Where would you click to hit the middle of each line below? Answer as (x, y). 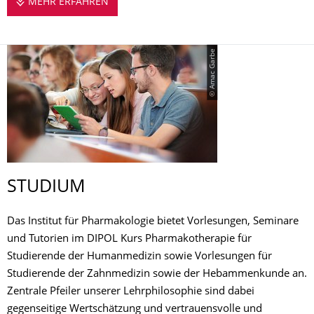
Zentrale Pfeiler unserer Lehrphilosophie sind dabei (131, 292)
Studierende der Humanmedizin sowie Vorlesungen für (139, 257)
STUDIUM (46, 188)
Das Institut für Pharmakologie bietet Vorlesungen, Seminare (153, 222)
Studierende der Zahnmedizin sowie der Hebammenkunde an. (157, 274)
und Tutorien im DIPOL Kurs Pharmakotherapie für (129, 239)
